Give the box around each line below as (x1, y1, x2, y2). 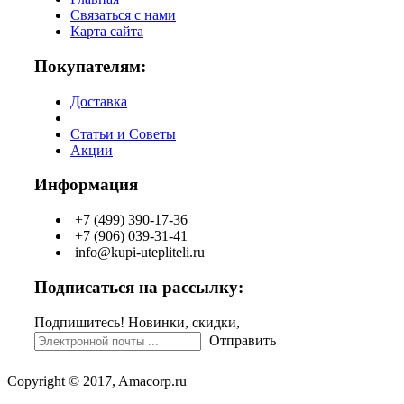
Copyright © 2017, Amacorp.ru (7, 372, 187, 389)
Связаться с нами (70, 7, 176, 23)
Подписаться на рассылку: (34, 277, 243, 297)
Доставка (70, 93, 127, 109)
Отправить (209, 332, 276, 348)
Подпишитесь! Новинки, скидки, (34, 314, 240, 330)
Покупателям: (34, 57, 146, 77)
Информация (34, 175, 138, 195)
